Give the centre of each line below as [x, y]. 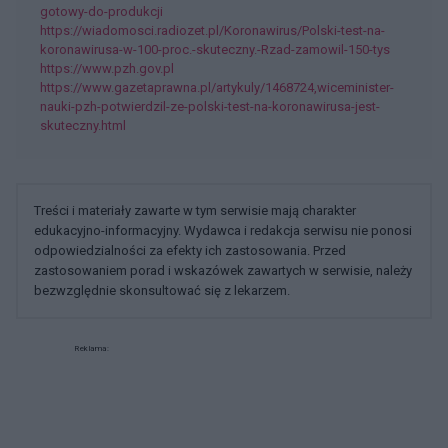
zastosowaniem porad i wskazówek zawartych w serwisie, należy [223, 270]
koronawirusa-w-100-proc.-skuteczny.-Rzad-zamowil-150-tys [215, 49]
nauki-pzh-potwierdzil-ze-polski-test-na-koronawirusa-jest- [210, 106]
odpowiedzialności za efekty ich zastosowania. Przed [190, 250]
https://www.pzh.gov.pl [107, 68]
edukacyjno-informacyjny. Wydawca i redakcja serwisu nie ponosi [223, 230]
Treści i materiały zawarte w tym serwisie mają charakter [195, 210]
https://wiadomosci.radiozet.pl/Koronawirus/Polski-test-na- [212, 30]
